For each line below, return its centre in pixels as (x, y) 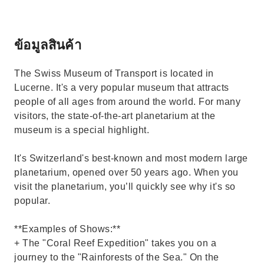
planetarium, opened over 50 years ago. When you (126, 172)
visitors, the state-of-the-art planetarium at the (115, 116)
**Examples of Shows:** (67, 229)
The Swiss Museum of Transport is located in (114, 73)
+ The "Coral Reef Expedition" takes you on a (115, 243)
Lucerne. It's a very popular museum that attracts (122, 88)
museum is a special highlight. (82, 130)
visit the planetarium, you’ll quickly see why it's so (125, 187)
